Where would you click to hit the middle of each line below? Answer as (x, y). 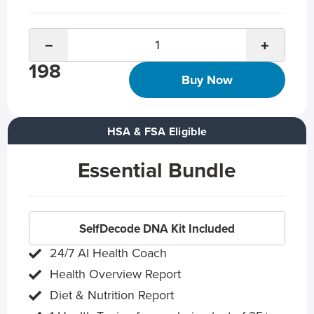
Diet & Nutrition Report (112, 295)
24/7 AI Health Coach (108, 253)
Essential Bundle (157, 171)
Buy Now (207, 80)
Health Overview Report (115, 274)
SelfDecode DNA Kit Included (157, 229)
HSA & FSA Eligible (157, 132)
